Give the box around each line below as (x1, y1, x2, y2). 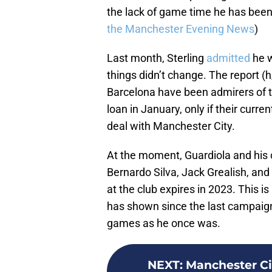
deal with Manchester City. (107, 120, 235, 133)
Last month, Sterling (107, 52, 206, 65)
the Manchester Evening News (107, 22, 254, 36)
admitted (206, 52, 250, 65)
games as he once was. (107, 217, 220, 230)
